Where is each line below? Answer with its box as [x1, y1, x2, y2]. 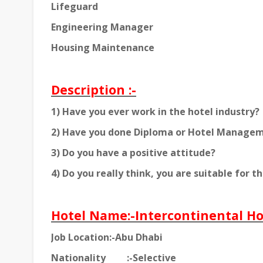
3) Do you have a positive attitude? [51, 146, 215, 160]
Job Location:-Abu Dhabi [51, 231, 163, 244]
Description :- [51, 81, 136, 99]
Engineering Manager [51, 21, 153, 34]
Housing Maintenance [51, 41, 154, 55]
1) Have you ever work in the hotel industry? [51, 105, 259, 119]
